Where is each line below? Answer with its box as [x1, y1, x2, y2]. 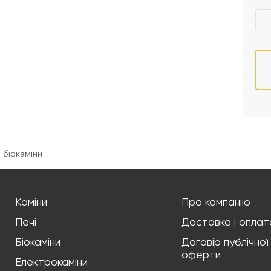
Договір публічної [181, 237, 269, 248]
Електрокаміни [15, 256, 88, 268]
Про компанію [181, 197, 250, 208]
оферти [181, 249, 221, 261]
